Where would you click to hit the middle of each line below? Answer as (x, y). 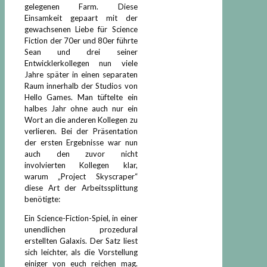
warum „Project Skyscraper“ (81, 176)
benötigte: (42, 199)
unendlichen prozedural (81, 229)
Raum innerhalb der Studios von (81, 86)
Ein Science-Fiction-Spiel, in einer (81, 218)
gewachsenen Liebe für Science (81, 29)
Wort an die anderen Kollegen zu (81, 119)
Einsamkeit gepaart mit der (81, 18)
